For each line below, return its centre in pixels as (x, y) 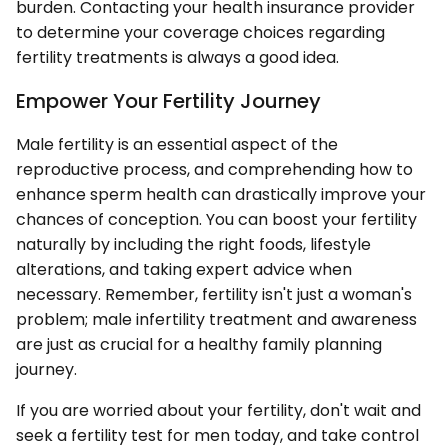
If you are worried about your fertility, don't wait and (218, 410)
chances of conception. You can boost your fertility (216, 219)
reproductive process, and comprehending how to (214, 169)
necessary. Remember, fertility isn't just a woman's (214, 294)
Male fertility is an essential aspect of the (177, 144)
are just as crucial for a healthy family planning (199, 344)
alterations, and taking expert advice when (184, 269)
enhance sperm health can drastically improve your (221, 194)
